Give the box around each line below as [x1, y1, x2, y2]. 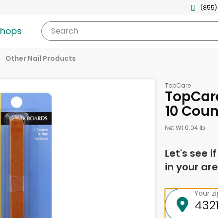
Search [51, 25, 78, 36]
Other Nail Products [5, 54, 76, 63]
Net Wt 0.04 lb [164, 124, 205, 132]
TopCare [164, 81, 191, 90]
